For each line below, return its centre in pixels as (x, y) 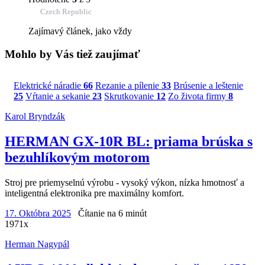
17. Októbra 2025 (38, 214)
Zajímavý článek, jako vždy (80, 31)
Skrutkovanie (130, 96)
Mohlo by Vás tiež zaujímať (72, 54)
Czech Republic (66, 11)
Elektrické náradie (49, 86)
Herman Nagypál (37, 244)
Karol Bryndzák (35, 117)
